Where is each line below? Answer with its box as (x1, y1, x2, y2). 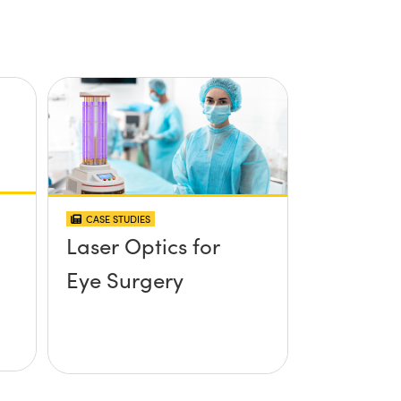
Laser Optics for (65, 230, 220, 260)
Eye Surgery (65, 264, 183, 294)
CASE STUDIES (85, 211, 150, 226)
